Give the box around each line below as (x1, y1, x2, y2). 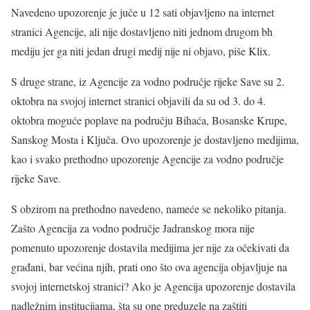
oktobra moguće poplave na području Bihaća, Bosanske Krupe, (11, 112, 287, 127)
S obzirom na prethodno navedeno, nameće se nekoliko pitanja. (11, 201, 286, 216)
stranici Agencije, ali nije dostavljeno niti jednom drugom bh (11, 24, 273, 39)
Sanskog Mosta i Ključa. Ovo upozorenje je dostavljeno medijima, (11, 131, 299, 147)
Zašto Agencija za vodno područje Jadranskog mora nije (11, 220, 255, 235)
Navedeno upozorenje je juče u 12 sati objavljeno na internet (11, 4, 274, 19)
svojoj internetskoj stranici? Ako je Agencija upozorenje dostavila (11, 278, 295, 293)
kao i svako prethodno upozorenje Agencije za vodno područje (11, 151, 284, 166)
